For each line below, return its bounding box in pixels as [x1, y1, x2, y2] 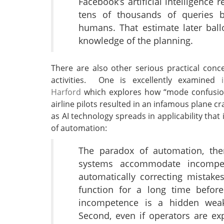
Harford [51, 86, 81, 98]
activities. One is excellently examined [51, 74, 221, 86]
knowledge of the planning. [78, 34, 193, 47]
